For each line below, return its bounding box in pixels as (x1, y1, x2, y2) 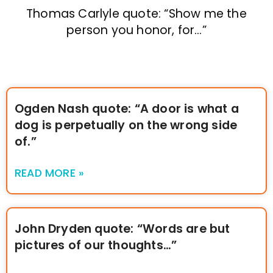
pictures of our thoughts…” (15, 237, 177, 254)
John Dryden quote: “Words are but (15, 221, 230, 238)
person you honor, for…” (66, 22, 207, 39)
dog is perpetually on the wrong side (15, 117, 238, 134)
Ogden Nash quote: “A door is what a (15, 101, 239, 118)
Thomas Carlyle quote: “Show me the (26, 5, 247, 23)
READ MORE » (15, 166, 85, 181)
